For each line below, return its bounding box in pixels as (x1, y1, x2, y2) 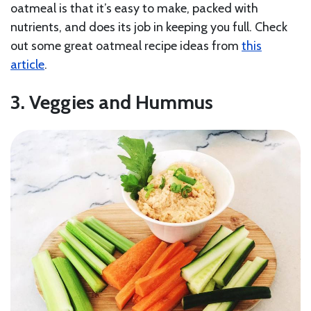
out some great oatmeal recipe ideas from (10, 38, 242, 54)
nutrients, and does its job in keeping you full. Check (10, 19, 287, 35)
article (10, 57, 44, 73)
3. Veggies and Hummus (10, 90, 213, 115)
